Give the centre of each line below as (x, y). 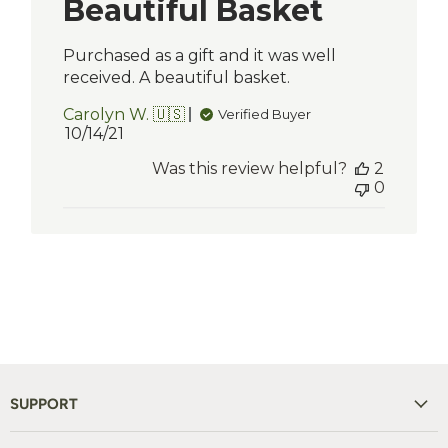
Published (134, 132)
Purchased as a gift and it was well (200, 55)
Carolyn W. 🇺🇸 (124, 114)
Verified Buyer (265, 114)
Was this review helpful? (249, 168)
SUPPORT (44, 403)
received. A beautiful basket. (177, 77)
